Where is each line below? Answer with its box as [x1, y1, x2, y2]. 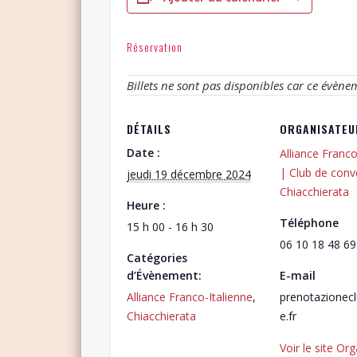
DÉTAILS [126, 120, 171, 137]
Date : [126, 144, 160, 160]
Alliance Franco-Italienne [126, 288, 253, 304]
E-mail [279, 267, 316, 283]
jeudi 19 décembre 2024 [126, 166, 251, 182]
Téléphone [279, 214, 339, 230]
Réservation [126, 38, 182, 55]
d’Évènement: [126, 267, 202, 283]
